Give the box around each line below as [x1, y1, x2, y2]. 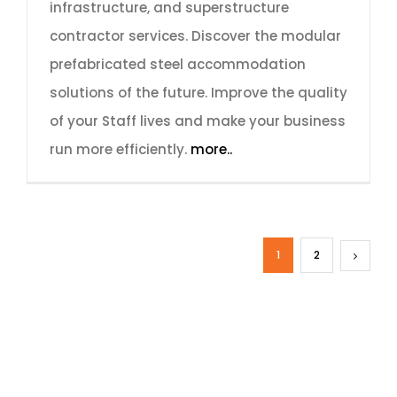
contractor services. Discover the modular [50, 27, 341, 45]
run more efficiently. [50, 140, 191, 159]
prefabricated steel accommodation [50, 55, 306, 74]
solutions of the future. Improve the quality [50, 83, 347, 102]
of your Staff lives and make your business [50, 112, 346, 130]
